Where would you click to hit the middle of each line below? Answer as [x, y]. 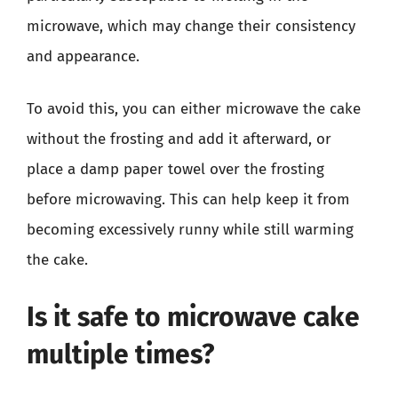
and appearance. [83, 56]
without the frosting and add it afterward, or [179, 139]
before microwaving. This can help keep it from [188, 199]
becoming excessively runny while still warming [190, 230]
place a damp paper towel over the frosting [175, 169]
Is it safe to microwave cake [193, 317]
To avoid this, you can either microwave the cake [194, 109]
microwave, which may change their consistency [191, 26]
